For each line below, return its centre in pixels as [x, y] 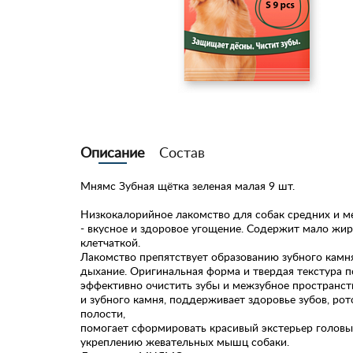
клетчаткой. [110, 242]
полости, [103, 313]
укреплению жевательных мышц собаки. [185, 342]
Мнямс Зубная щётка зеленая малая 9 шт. [188, 186]
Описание [113, 152]
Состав [182, 152]
